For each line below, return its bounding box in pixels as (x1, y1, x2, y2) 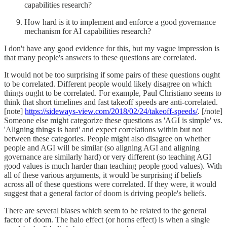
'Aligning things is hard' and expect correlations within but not (4, 125, 202, 134)
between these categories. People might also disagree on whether (4, 134, 210, 143)
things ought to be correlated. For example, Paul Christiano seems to (4, 88, 221, 97)
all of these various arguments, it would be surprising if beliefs (4, 170, 202, 179)
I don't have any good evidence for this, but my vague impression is (4, 44, 219, 53)
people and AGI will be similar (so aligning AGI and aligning (4, 143, 200, 152)
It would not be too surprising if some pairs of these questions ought (4, 70, 220, 79)
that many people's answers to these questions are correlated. (4, 53, 197, 62)
